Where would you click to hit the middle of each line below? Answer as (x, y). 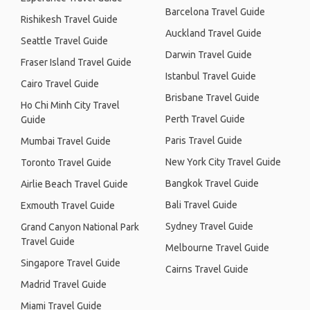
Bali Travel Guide (201, 205)
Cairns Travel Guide (207, 269)
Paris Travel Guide (204, 140)
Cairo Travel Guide (60, 84)
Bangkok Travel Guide (212, 183)
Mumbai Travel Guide (66, 141)
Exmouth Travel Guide (68, 206)
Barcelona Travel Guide (215, 12)
